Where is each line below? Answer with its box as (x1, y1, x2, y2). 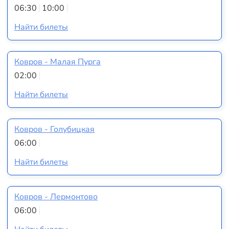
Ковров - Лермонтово (14, 191, 98, 202)
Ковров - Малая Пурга (14, 56, 101, 67)
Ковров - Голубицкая (14, 123, 95, 135)
